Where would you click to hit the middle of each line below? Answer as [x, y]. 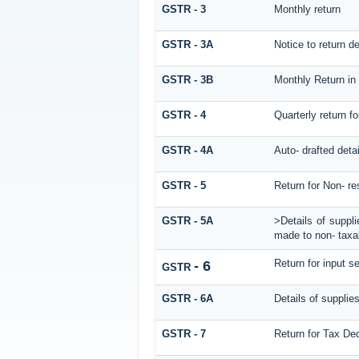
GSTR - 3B [187, 80]
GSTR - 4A [187, 151]
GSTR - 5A [187, 221]
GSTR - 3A [187, 45]
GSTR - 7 [184, 334]
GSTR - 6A [187, 299]
